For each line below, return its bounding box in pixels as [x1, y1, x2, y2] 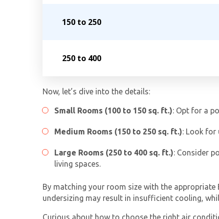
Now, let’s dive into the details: [43, 87, 150, 96]
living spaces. [54, 159, 101, 169]
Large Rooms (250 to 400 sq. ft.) [54, 148, 174, 157]
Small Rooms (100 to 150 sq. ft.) [54, 106, 173, 115]
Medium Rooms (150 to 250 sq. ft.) [54, 127, 182, 136]
